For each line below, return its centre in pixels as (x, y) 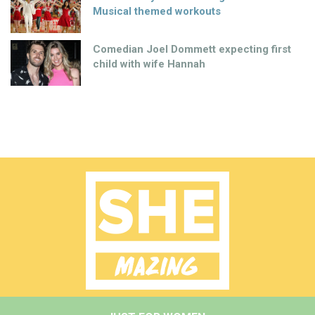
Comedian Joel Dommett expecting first (192, 49)
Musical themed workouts (157, 11)
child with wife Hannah (149, 64)
